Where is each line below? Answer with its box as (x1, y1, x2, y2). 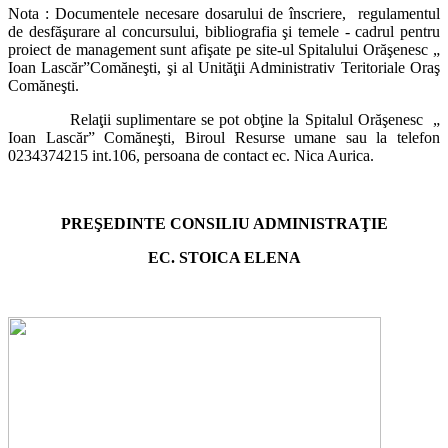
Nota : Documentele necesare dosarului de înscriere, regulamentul (8, 4, 440, 22)
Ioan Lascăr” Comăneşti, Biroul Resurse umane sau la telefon (8, 128, 440, 146)
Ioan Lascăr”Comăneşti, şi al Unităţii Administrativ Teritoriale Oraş (8, 58, 440, 76)
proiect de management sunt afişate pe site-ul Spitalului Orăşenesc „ (8, 40, 440, 58)
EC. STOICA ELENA (147, 248, 301, 266)
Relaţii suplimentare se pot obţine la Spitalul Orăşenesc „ (8, 110, 440, 128)
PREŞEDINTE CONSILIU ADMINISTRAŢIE (60, 214, 388, 232)
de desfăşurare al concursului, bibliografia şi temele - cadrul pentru (8, 22, 440, 40)
